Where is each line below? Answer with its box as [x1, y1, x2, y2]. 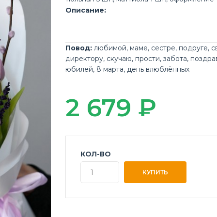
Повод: [65, 44, 93, 52]
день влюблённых [127, 65, 190, 74]
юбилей [65, 65, 93, 74]
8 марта [96, 65, 124, 74]
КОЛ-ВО [80, 150, 111, 158]
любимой [94, 44, 127, 52]
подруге [179, 44, 208, 52]
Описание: [65, 6, 107, 15]
